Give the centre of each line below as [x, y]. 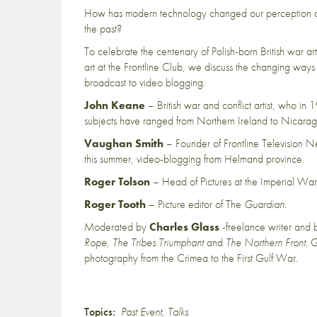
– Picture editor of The [195, 204]
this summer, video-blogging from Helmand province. [194, 159]
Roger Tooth [115, 204]
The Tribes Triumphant [158, 242]
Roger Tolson [117, 181]
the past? [103, 29]
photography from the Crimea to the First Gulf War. [191, 258]
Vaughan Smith [124, 143]
